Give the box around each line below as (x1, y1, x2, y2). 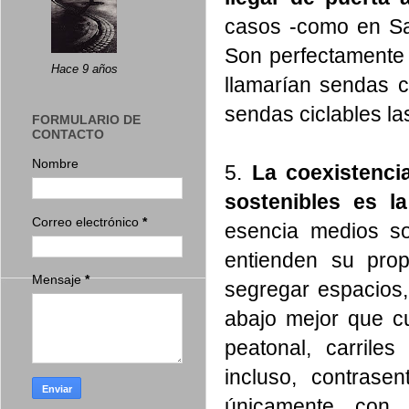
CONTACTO (32, 127, 104, 142)
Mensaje (32, 272, 85, 288)
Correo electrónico (32, 214, 142, 229)
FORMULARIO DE (32, 112, 141, 128)
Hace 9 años (51, 62, 118, 77)
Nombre (32, 156, 79, 172)
